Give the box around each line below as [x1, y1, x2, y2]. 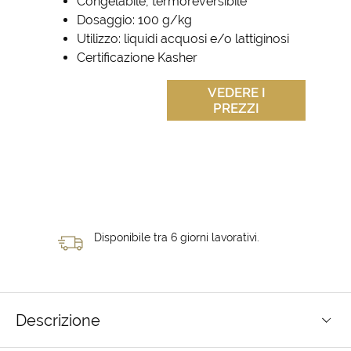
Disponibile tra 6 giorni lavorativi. [94, 231, 259, 244]
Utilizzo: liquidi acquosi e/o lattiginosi [77, 31, 289, 46]
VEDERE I [207, 85, 266, 100]
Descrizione [16, 311, 100, 330]
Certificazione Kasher [77, 50, 197, 65]
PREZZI [213, 100, 259, 116]
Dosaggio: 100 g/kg [77, 13, 192, 27]
